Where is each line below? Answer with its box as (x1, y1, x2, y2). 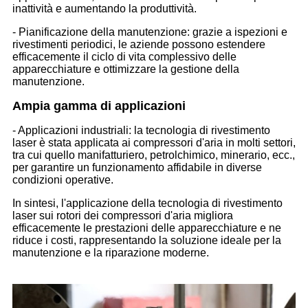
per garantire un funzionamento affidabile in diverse (12, 161, 262, 173)
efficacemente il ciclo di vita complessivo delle (12, 50, 236, 63)
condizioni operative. (12, 173, 113, 186)
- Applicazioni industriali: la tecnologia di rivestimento (12, 124, 270, 136)
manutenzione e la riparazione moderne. (12, 246, 209, 258)
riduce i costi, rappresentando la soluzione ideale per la (12, 234, 281, 246)
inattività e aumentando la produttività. (12, 2, 197, 14)
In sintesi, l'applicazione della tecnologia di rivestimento (12, 197, 283, 209)
